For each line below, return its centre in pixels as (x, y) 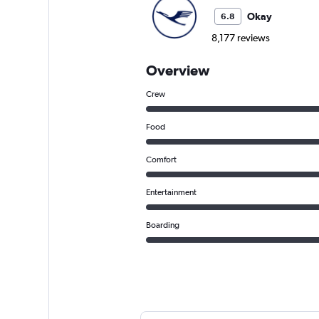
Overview (177, 70)
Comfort (161, 160)
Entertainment (171, 193)
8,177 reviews (240, 38)
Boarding (162, 225)
